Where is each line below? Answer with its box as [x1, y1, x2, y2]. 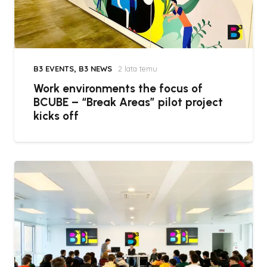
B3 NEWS [79, 63, 112, 73]
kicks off [33, 108, 79, 123]
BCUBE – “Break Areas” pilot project [33, 95, 223, 109]
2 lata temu [117, 63, 157, 73]
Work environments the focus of [33, 81, 203, 95]
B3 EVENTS [33, 63, 74, 73]
